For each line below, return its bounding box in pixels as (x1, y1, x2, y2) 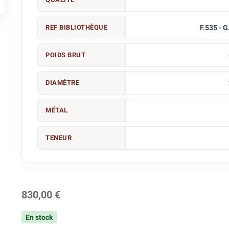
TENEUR (45, 134, 72, 142)
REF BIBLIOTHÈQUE (45, 24, 108, 31)
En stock (26, 213, 53, 221)
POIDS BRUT (45, 51, 86, 59)
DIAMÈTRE (45, 79, 80, 86)
